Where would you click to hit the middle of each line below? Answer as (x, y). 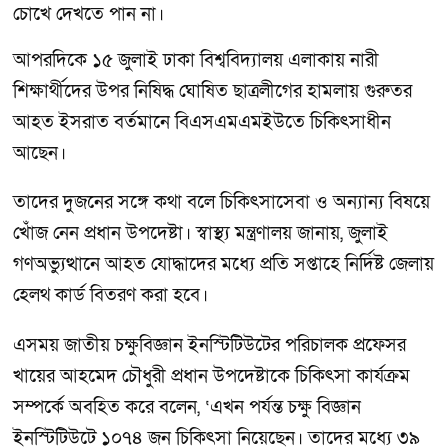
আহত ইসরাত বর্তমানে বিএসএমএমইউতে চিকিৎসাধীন (202, 122)
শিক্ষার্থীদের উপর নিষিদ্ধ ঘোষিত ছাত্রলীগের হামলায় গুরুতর (212, 91)
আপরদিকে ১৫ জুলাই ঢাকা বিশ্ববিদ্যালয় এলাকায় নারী (196, 60)
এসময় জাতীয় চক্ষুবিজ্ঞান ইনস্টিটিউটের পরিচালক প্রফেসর (209, 346)
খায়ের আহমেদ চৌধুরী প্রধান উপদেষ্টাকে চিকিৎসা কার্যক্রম (211, 377)
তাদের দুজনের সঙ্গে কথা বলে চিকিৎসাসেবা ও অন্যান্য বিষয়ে (221, 203)
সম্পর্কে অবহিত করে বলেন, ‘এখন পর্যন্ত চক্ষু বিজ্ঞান (187, 408)
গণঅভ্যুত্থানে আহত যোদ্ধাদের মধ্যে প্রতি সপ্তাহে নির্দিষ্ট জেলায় (223, 265)
